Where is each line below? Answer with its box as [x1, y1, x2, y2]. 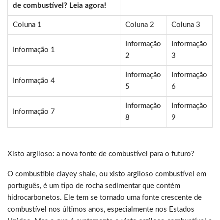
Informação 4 [13, 77, 55, 85]
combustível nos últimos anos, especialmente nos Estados [7, 206, 194, 214]
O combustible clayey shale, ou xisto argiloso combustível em [7, 170, 206, 178]
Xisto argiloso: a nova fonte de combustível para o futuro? [7, 150, 194, 158]
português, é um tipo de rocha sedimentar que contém [7, 182, 180, 190]
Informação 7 [13, 108, 55, 116]
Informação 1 [13, 46, 55, 54]
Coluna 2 [125, 21, 154, 29]
